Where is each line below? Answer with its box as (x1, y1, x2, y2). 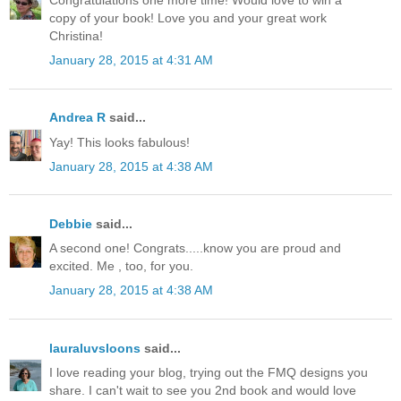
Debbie (49, 216, 92, 231)
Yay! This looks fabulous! (49, 134, 190, 149)
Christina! (49, 29, 103, 44)
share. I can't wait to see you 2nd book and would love (49, 382, 356, 397)
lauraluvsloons (49, 340, 141, 355)
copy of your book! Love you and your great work (49, 11, 327, 26)
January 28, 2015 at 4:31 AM (49, 53, 213, 68)
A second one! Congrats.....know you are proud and (49, 241, 341, 256)
